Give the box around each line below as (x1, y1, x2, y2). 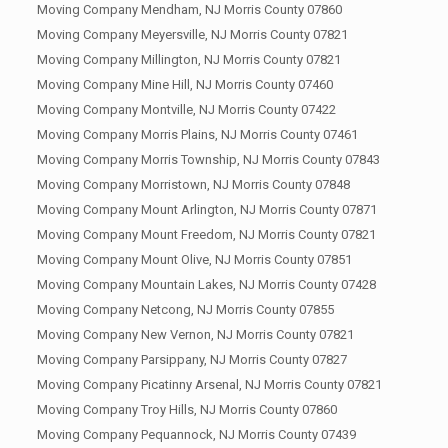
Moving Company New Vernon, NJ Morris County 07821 (36, 327, 354, 343)
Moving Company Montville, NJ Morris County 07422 (36, 102, 336, 118)
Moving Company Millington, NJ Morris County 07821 (36, 52, 341, 68)
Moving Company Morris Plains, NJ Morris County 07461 (36, 127, 358, 143)
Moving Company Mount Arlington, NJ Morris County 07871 (36, 202, 377, 218)
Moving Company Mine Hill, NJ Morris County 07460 (36, 77, 333, 93)
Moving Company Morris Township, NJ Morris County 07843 (36, 152, 380, 168)
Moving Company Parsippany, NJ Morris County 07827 (36, 352, 347, 368)
